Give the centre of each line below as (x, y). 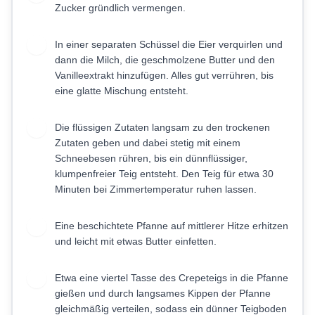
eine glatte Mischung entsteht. (122, 91)
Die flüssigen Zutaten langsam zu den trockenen (162, 128)
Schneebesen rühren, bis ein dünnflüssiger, (151, 159)
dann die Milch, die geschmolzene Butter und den (165, 60)
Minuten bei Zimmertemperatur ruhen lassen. (156, 189)
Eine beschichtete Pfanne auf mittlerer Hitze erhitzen (172, 226)
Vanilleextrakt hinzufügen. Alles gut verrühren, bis (164, 76)
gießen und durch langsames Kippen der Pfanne (163, 294)
